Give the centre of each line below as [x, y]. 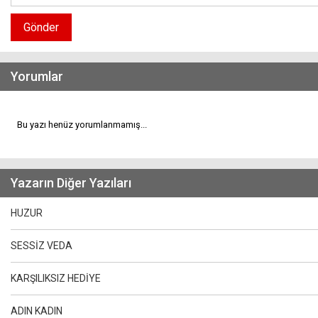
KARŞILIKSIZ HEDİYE [56, 278]
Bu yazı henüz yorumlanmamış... [79, 124]
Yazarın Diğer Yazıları [71, 182]
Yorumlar [37, 76]
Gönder [41, 27]
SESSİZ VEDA [42, 245]
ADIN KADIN [37, 311]
